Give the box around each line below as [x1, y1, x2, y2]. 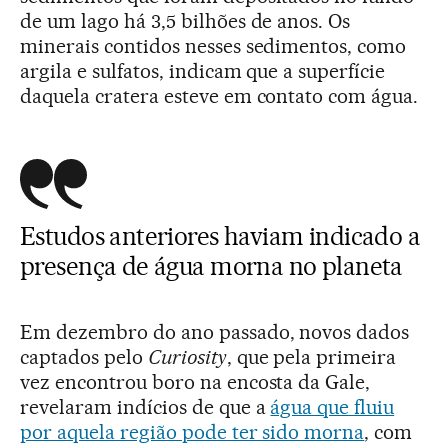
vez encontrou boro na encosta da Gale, [20, 369, 371, 394]
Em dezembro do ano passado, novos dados [20, 319, 410, 344]
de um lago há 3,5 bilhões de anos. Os [20, 8, 351, 33]
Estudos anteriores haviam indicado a [20, 220, 421, 251]
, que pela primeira [226, 344, 397, 369]
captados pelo [20, 344, 148, 369]
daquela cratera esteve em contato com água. [20, 83, 419, 108]
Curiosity [147, 344, 227, 369]
